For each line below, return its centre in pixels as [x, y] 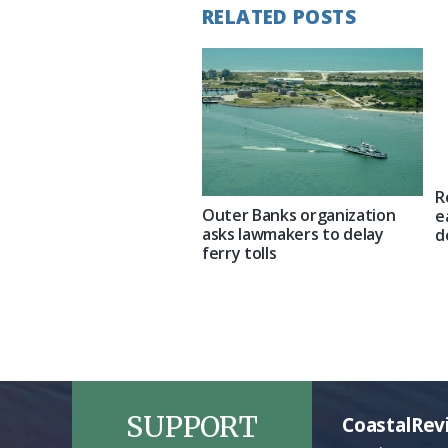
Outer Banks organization [299, 214]
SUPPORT [192, 426]
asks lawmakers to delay [293, 233]
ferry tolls [239, 252]
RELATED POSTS [279, 16]
